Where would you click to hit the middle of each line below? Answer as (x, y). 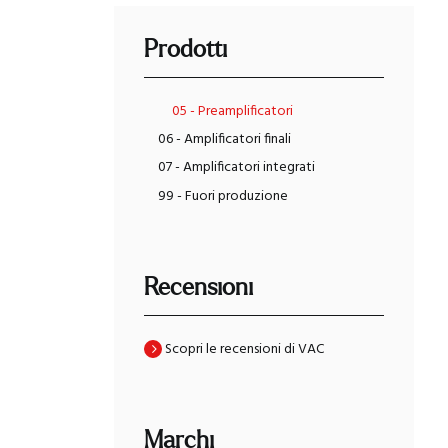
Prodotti (186, 49)
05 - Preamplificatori (233, 111)
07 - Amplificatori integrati (237, 168)
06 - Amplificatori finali (225, 140)
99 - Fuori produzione (223, 196)
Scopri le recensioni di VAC (245, 349)
